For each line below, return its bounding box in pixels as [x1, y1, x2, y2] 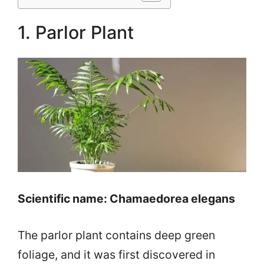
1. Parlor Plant [18, 21, 134, 43]
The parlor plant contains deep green [18, 227, 215, 242]
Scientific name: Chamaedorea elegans [18, 191, 235, 206]
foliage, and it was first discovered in [18, 247, 215, 262]
